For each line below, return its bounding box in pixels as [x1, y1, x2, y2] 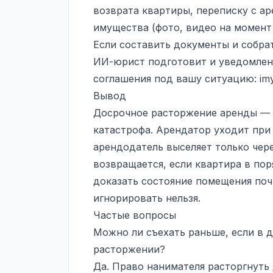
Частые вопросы [93, 209, 176, 222]
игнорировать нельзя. [93, 192, 200, 205]
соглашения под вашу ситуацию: [93, 73, 260, 85]
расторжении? [93, 243, 165, 256]
